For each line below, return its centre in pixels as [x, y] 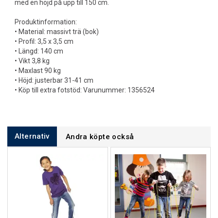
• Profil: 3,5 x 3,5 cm [44, 41]
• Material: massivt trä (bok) [57, 32]
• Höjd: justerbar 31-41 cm [54, 80]
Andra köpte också [100, 137]
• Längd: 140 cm [39, 51]
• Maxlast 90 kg [38, 71]
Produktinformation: [46, 22]
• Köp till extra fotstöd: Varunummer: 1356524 [85, 90]
